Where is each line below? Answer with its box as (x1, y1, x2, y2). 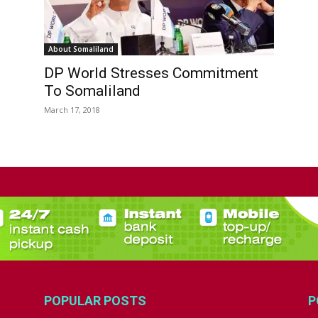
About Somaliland (48, 44, 114, 54)
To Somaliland (44, 82, 141, 99)
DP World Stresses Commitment (44, 65, 258, 82)
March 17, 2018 (44, 104, 100, 115)
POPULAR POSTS (44, 293, 146, 308)
